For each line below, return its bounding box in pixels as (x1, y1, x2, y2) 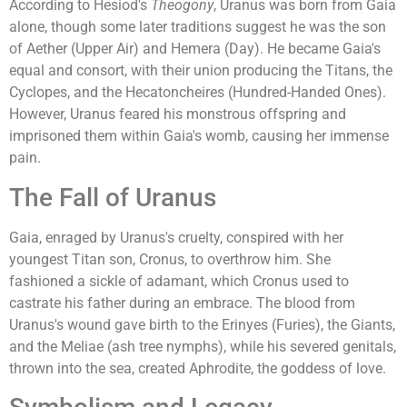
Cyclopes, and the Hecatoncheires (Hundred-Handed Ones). (9, 84, 386, 102)
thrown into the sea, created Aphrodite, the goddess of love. (9, 359, 386, 377)
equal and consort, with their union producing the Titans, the (9, 62, 392, 80)
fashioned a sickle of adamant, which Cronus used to (9, 272, 349, 290)
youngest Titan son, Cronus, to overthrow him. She (9, 250, 331, 268)
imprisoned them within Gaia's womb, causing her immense (9, 127, 389, 145)
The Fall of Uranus (9, 182, 216, 213)
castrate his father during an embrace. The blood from (9, 293, 355, 312)
